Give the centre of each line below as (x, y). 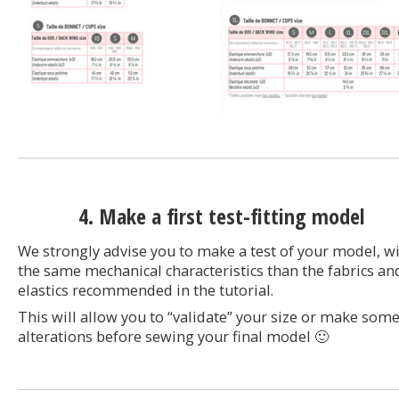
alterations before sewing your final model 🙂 (173, 337)
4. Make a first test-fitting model (221, 216)
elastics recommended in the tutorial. (146, 291)
